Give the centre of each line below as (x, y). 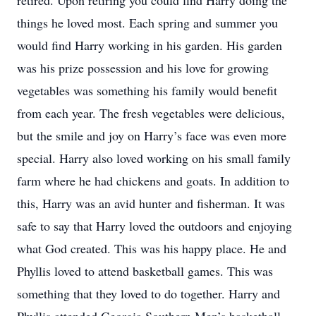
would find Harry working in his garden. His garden (150, 45)
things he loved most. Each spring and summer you (147, 23)
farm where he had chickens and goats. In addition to (153, 181)
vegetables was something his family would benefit (147, 90)
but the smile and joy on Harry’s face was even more (152, 135)
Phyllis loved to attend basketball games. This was (145, 271)
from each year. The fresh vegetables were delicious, (151, 113)
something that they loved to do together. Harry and (148, 293)
